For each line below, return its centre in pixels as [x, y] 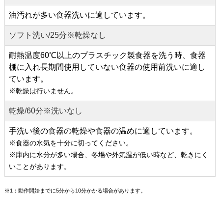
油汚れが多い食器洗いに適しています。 [80, 15]
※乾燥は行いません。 [43, 91]
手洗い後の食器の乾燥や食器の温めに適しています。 [103, 131]
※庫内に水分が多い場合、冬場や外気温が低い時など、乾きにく [109, 155]
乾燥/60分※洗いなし [46, 111]
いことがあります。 [40, 167]
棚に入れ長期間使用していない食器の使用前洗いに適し [107, 67]
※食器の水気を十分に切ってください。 [71, 143]
